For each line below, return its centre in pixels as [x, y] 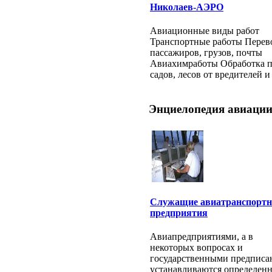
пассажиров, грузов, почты [206, 52]
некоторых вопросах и [196, 248]
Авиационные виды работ [205, 30]
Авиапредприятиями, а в [202, 237]
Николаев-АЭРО [187, 7]
